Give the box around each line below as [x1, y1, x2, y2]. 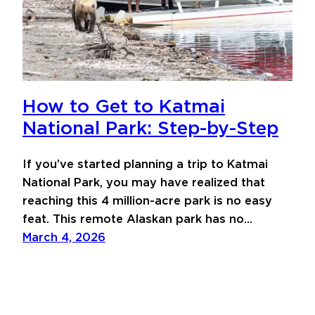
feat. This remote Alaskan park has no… [22, 213, 252, 225]
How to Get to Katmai [22, 97, 225, 116]
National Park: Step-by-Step [22, 119, 278, 138]
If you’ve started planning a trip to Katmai [22, 158, 268, 170]
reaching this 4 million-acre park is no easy [22, 195, 272, 207]
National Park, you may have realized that [22, 176, 265, 188]
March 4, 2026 [22, 231, 105, 243]
